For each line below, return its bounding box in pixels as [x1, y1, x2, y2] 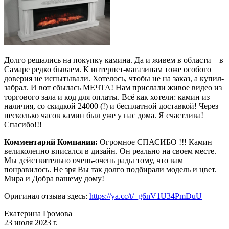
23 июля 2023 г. [4, 218, 58, 227]
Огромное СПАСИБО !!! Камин [100, 137, 212, 146]
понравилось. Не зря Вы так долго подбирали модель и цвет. [4, 165, 217, 174]
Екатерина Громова [4, 209, 72, 218]
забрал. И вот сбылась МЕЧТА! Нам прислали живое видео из [4, 83, 222, 92]
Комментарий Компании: [4, 137, 100, 146]
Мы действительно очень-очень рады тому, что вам [4, 155, 183, 165]
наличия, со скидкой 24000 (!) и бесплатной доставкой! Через [4, 101, 218, 110]
